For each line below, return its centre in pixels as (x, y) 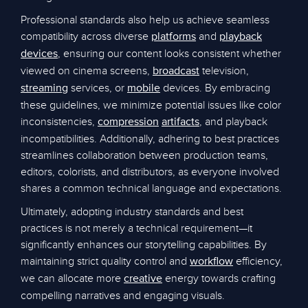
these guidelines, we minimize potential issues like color (151, 105)
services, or (98, 88)
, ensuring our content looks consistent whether (169, 54)
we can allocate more (72, 278)
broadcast (176, 71)
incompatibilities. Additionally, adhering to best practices (150, 139)
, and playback (233, 122)
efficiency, (258, 261)
